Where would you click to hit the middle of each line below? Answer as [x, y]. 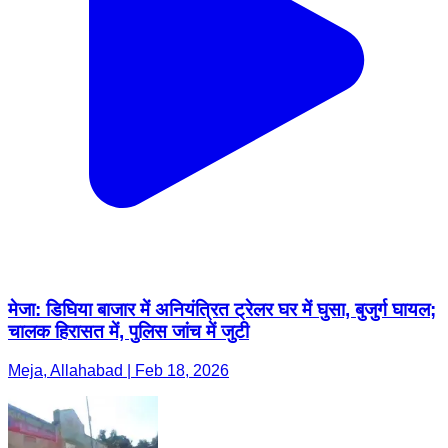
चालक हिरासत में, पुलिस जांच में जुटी [128, 332]
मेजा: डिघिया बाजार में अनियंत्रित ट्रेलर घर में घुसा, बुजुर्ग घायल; [222, 310]
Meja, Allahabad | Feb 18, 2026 [118, 370]
